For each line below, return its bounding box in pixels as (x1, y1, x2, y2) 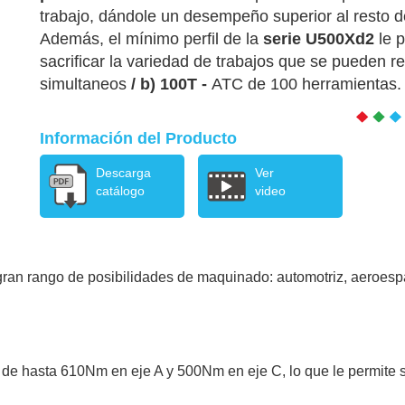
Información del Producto (40, 129, 237, 147)
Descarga (96, 165, 152, 180)
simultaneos (40, 75, 127, 93)
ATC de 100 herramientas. (212, 75, 401, 93)
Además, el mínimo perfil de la (40, 30, 263, 48)
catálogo (96, 184, 146, 198)
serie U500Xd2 (263, 30, 379, 48)
